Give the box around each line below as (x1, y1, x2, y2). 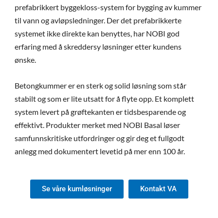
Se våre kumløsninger (41, 184, 112, 194)
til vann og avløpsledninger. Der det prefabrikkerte (15, 16, 182, 25)
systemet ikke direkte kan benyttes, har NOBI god (15, 29, 180, 38)
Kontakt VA (140, 184, 177, 194)
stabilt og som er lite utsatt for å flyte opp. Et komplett (15, 93, 194, 103)
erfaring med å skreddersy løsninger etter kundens (15, 42, 182, 52)
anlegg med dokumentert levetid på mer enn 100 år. (15, 146, 186, 156)
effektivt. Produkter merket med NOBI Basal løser (15, 120, 180, 129)
